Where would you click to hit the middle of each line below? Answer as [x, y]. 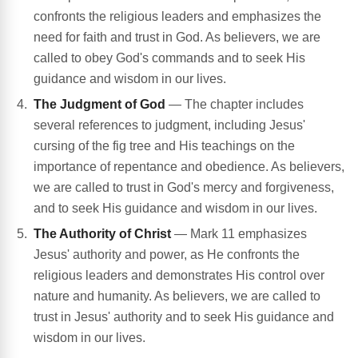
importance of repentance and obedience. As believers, [189, 167]
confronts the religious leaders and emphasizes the [177, 17]
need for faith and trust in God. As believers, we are [177, 38]
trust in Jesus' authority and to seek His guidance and [184, 317]
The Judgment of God [99, 105]
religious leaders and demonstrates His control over [179, 276]
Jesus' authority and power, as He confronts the [167, 255]
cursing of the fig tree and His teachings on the [164, 146]
